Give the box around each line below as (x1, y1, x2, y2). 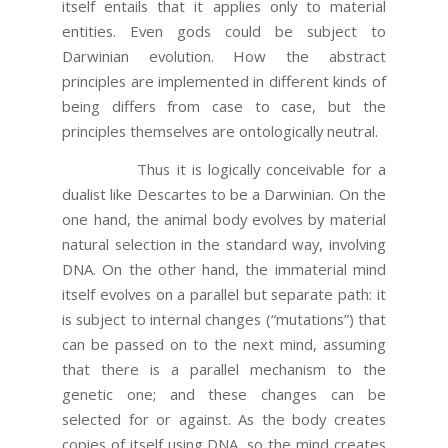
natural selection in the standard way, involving (62, 234, 386, 255)
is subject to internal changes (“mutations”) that (62, 309, 386, 330)
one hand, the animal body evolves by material (62, 209, 386, 230)
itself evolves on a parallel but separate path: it (62, 284, 386, 305)
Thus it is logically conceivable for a (62, 159, 386, 180)
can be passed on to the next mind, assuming (62, 334, 386, 355)
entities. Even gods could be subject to (62, 21, 386, 42)
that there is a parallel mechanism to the (62, 359, 386, 380)
